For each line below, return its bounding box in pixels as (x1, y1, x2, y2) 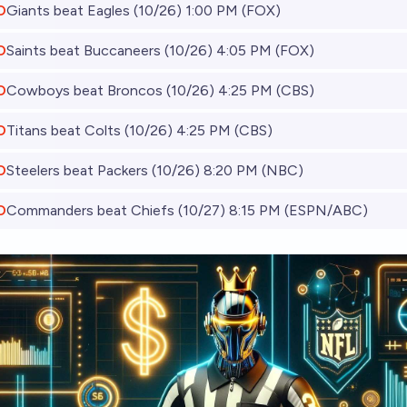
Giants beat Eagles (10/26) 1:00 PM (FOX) (6, 2, 281, 19)
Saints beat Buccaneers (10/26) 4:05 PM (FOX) (6, 42, 314, 59)
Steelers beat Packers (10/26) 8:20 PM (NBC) (6, 162, 303, 179)
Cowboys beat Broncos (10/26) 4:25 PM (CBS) (6, 82, 314, 99)
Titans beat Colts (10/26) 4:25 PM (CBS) (6, 122, 273, 139)
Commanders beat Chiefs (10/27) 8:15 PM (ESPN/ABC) (6, 202, 368, 219)
